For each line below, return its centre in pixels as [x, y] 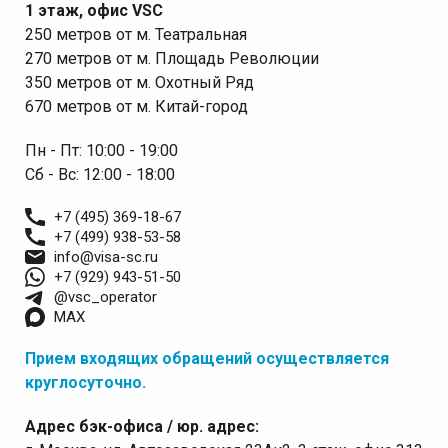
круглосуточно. [85, 383]
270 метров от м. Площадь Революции [172, 59]
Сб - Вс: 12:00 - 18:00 [100, 175]
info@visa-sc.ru [106, 257]
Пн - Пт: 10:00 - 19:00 [101, 151]
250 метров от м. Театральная [136, 35]
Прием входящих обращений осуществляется [207, 359]
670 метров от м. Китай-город [136, 107]
